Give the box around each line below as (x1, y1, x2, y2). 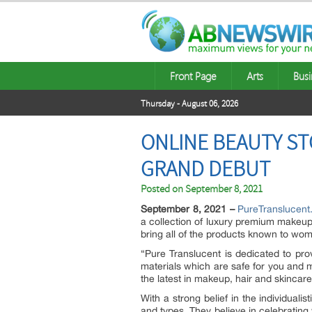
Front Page (170, 69, 217, 83)
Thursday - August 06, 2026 (141, 98, 238, 109)
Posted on (141, 182, 185, 196)
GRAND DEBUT (141, 156, 270, 182)
